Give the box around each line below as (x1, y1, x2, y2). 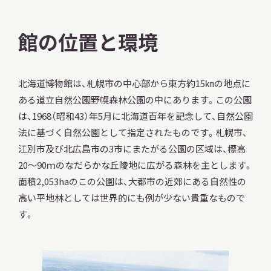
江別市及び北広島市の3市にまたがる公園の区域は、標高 (18, 142, 246, 155)
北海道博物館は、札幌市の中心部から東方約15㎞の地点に (18, 77, 250, 90)
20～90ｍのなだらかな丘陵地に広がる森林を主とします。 (18, 158, 253, 172)
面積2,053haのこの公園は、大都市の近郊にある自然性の (18, 175, 246, 188)
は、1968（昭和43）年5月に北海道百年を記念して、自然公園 (18, 109, 253, 123)
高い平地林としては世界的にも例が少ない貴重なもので (18, 191, 245, 204)
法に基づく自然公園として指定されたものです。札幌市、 (18, 126, 247, 139)
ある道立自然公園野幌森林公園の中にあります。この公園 (18, 93, 252, 106)
